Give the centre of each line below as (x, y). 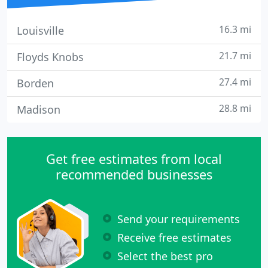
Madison (39, 109)
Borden (35, 83)
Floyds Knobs (50, 57)
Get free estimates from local (134, 159)
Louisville (40, 31)
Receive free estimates (174, 237)
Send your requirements (179, 219)
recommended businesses (134, 174)
